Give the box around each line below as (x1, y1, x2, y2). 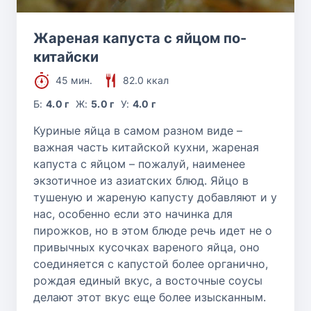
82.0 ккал (123, 74, 169, 86)
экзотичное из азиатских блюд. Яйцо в (33, 173, 249, 187)
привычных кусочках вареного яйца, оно (33, 239, 260, 254)
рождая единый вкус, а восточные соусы (33, 273, 262, 287)
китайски (33, 48, 99, 65)
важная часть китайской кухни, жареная (33, 140, 259, 154)
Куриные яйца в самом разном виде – (33, 123, 242, 137)
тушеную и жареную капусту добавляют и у (33, 190, 277, 204)
